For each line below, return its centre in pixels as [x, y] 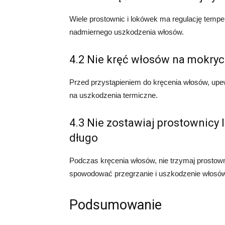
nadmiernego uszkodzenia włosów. [127, 32]
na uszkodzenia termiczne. [114, 95]
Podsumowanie [116, 205]
